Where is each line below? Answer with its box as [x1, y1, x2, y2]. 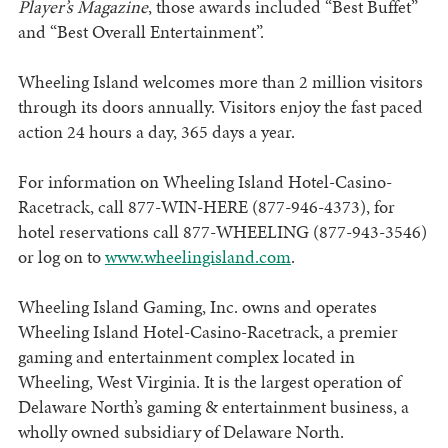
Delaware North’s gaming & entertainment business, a [17, 394, 409, 420]
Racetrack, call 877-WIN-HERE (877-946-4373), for [17, 194, 395, 220]
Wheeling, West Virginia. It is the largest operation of [17, 369, 401, 395]
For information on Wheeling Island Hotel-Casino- [17, 169, 392, 195]
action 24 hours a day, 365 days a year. [17, 119, 295, 145]
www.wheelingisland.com [104, 244, 291, 270]
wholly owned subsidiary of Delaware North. [17, 419, 344, 445]
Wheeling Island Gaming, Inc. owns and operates [17, 294, 377, 320]
